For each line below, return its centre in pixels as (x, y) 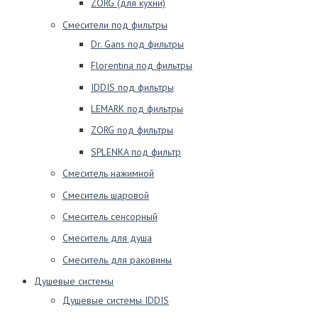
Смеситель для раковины (117, 259)
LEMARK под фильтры (137, 108)
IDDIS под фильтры (132, 87)
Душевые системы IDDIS (116, 301)
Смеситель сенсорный (110, 216)
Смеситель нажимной (108, 174)
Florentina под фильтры (142, 66)
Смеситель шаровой (106, 195)
